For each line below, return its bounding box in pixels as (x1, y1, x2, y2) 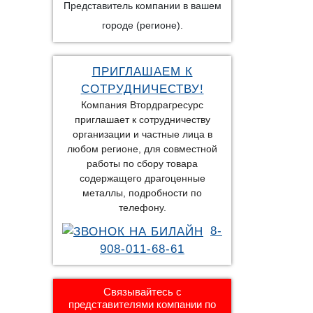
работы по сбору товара (87, 158, 198, 169)
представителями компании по (68, 298, 216, 311)
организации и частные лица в (72, 129, 212, 140)
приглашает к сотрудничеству (74, 114, 210, 125)
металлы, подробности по (82, 187, 202, 198)
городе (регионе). (101, 20, 183, 31)
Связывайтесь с (103, 286, 182, 298)
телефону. (118, 202, 166, 213)
